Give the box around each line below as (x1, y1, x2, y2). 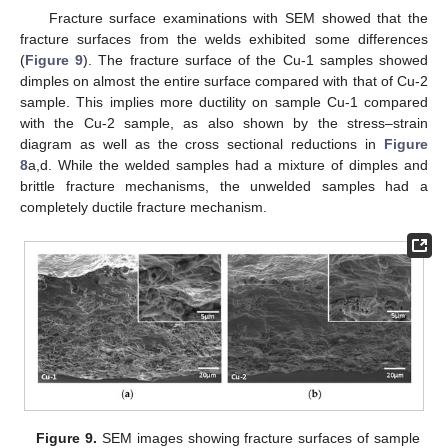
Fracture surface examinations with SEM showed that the (48, 10, 428, 27)
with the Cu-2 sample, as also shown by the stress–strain (20, 115, 428, 132)
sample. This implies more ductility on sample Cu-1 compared (20, 94, 428, 111)
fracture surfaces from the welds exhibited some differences (20, 31, 428, 48)
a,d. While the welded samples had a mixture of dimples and (28, 157, 428, 174)
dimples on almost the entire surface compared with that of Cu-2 (20, 73, 428, 90)
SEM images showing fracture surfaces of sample (97, 429, 420, 446)
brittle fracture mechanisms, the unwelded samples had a (20, 178, 428, 195)
